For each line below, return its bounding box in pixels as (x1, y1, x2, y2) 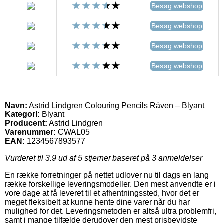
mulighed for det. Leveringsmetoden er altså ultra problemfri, (5, 206, 216, 215)
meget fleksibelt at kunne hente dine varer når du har (5, 197, 190, 206)
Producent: (5, 118, 47, 127)
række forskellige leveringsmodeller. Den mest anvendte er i (5, 179, 216, 188)
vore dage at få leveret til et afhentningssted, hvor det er (5, 188, 199, 197)
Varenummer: (5, 127, 56, 136)
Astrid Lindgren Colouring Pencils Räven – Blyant (27, 101, 204, 110)
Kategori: (5, 110, 40, 118)
